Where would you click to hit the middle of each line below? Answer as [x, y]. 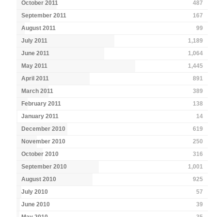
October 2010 [40, 154]
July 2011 [35, 41]
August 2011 [39, 28]
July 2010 [35, 192]
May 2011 [35, 66]
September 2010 [44, 167]
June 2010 [36, 205]
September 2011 [44, 16]
